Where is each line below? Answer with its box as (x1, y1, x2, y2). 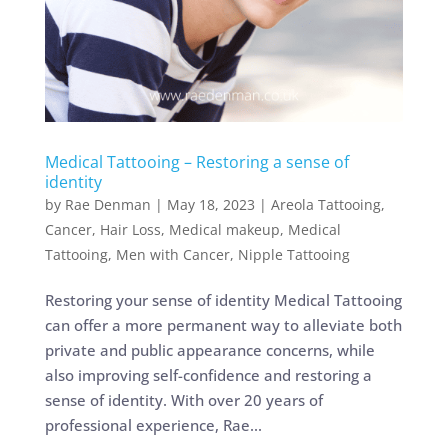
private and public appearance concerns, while (44, 339, 375, 360)
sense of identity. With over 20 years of (44, 389, 323, 410)
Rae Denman (64, 194, 151, 214)
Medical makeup (168, 219, 280, 239)
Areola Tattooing (270, 194, 381, 214)
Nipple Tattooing (237, 244, 350, 264)
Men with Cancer (115, 244, 230, 264)
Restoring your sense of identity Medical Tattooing (44, 289, 402, 310)
